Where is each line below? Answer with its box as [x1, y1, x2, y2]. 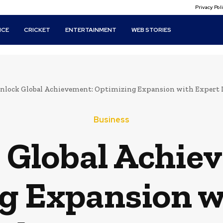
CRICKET [24, 26, 51, 34]
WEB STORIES [131, 26, 172, 34]
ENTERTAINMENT [65, 26, 117, 34]
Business [93, 114, 129, 125]
